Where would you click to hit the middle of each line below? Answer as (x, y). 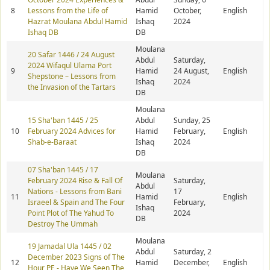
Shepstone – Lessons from (72, 77)
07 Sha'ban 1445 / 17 (63, 170)
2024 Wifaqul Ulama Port (70, 66)
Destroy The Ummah (63, 224)
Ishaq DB (43, 33)
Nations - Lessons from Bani (75, 192)
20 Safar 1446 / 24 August (71, 55)
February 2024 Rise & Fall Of (75, 181)
